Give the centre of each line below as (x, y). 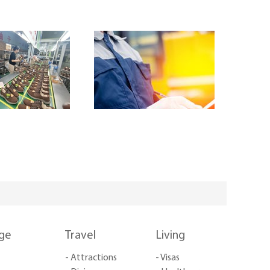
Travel (80, 235)
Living (170, 235)
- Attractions (91, 258)
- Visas (168, 258)
